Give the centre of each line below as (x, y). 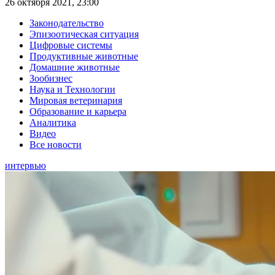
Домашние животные (75, 68)
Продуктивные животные (84, 56)
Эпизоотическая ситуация (84, 34)
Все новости (56, 145)
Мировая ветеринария (76, 101)
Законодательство (67, 23)
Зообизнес (51, 79)
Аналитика (53, 123)
